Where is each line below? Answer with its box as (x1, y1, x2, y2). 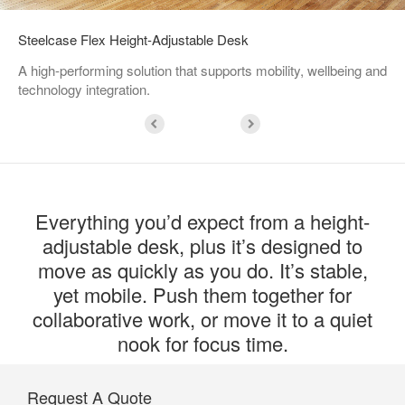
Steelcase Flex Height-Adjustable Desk (18, 29, 249, 49)
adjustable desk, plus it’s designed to (42, 231, 363, 259)
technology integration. (18, 79, 150, 99)
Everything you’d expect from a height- (35, 206, 370, 235)
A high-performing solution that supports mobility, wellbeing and (18, 60, 387, 80)
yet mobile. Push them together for (53, 279, 352, 308)
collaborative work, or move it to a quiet (33, 304, 372, 333)
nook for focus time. (117, 328, 288, 357)
